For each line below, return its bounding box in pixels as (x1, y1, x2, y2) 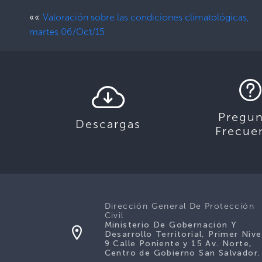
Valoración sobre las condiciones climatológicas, (43, 11, 249, 23)
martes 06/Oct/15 (29, 26, 105, 37)
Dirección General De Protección (104, 201, 254, 211)
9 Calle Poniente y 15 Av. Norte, (104, 238, 253, 249)
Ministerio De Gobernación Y (104, 219, 237, 230)
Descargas (75, 116, 141, 131)
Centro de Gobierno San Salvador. (104, 247, 261, 258)
